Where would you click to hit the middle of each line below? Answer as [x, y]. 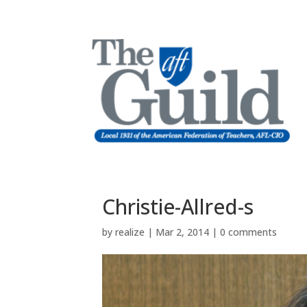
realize [130, 232]
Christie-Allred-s [178, 206]
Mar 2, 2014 [183, 232]
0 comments [249, 232]
